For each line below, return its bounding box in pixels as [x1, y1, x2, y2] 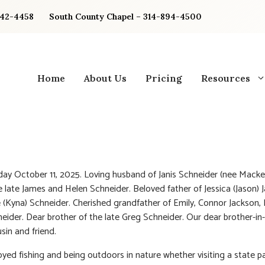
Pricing [146, 72, 182, 84]
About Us [84, 72, 127, 84]
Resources [201, 72, 250, 84]
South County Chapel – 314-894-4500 [49, 11, 202, 22]
